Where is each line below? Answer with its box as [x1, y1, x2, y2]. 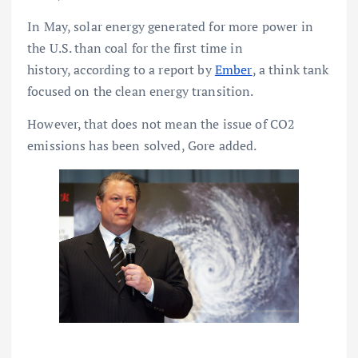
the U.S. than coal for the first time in [27, 38, 243, 57]
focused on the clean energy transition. [27, 82, 254, 100]
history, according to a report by [27, 60, 215, 78]
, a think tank [252, 60, 329, 78]
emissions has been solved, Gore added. [27, 136, 257, 154]
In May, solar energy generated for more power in [27, 17, 313, 35]
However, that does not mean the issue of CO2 [27, 114, 296, 133]
